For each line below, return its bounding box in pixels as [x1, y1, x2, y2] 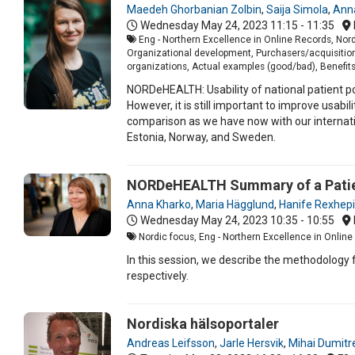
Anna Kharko [127, 197, 191, 211]
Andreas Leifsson [127, 336, 215, 349]
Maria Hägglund [196, 197, 274, 211]
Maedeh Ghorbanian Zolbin [127, 2, 261, 16]
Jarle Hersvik [219, 336, 284, 349]
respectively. [127, 269, 191, 282]
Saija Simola [266, 2, 328, 16]
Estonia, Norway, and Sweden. [127, 130, 276, 143]
